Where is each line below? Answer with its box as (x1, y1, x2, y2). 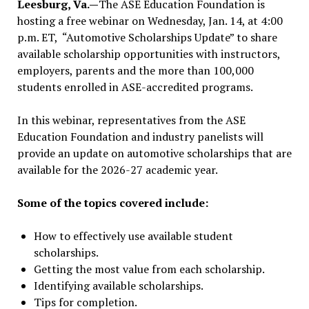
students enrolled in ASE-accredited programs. (17, 79, 253, 95)
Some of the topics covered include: (17, 195, 208, 211)
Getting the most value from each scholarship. (33, 261, 265, 277)
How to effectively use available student (33, 228, 233, 244)
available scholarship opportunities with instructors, (17, 46, 280, 62)
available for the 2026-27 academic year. (17, 162, 218, 178)
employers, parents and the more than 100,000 (17, 63, 254, 79)
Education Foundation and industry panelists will (17, 129, 263, 145)
